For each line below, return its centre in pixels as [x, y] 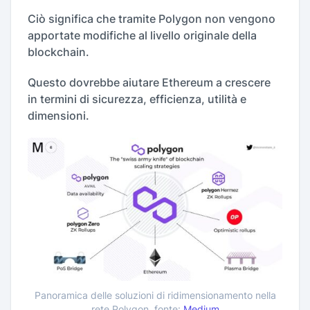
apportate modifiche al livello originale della [142, 36]
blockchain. [58, 52]
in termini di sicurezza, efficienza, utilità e [137, 99]
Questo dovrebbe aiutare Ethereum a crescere [149, 83]
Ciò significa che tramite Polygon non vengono [152, 19]
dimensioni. [58, 116]
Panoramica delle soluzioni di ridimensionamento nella [155, 295]
